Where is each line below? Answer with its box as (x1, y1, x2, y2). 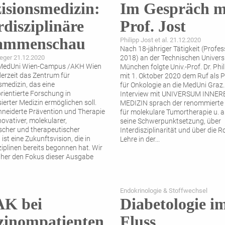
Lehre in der (120, 135, 155, 144)
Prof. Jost (120, 17, 186, 36)
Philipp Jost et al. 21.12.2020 (120, 36, 201, 44)
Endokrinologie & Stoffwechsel (120, 187, 207, 195)
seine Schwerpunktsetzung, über (120, 117, 221, 126)
